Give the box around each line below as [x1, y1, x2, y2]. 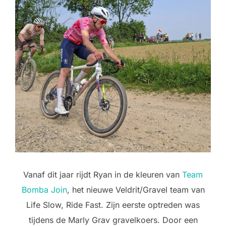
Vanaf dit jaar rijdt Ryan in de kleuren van [23, 169, 182, 180]
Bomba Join [21, 185, 67, 195]
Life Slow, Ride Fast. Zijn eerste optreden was [26, 200, 200, 210]
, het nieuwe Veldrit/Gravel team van [67, 185, 205, 195]
